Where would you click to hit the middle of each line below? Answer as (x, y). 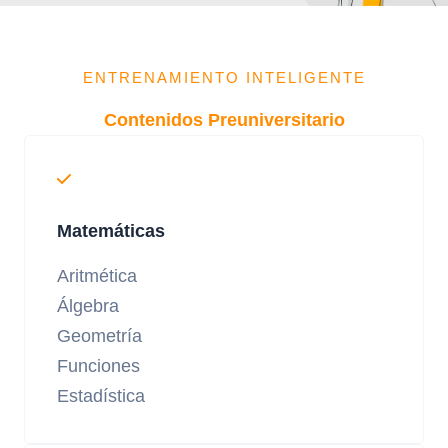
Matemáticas (111, 231)
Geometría (99, 336)
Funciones (98, 366)
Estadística (101, 396)
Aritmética (97, 276)
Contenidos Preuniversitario (224, 120)
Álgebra (88, 306)
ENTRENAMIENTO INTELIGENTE (224, 78)
